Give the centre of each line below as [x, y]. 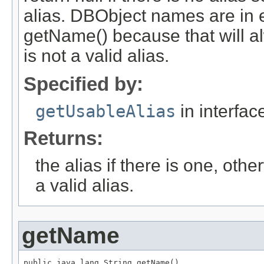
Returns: [63, 138]
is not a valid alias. [96, 56]
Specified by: [83, 84]
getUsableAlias [105, 112]
